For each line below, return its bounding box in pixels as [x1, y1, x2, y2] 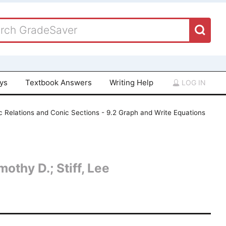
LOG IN [180, 78, 206, 87]
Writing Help [109, 77, 153, 87]
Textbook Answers [25, 77, 92, 87]
